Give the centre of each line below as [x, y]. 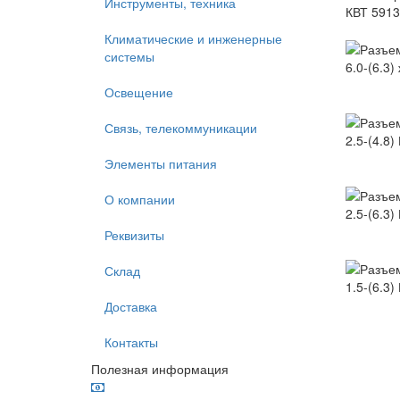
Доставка [131, 306]
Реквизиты [134, 235]
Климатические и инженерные [193, 38]
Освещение [139, 92]
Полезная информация [160, 369]
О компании [140, 199]
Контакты [131, 342]
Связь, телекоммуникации [181, 128]
